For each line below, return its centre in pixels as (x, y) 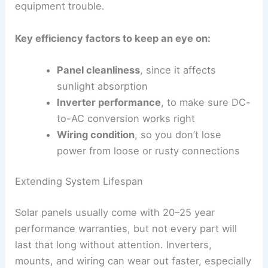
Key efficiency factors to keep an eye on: (113, 38)
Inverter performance (109, 102)
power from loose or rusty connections (148, 150)
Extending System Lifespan (79, 182)
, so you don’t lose (178, 134)
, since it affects (178, 70)
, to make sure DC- (205, 102)
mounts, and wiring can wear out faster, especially (133, 261)
